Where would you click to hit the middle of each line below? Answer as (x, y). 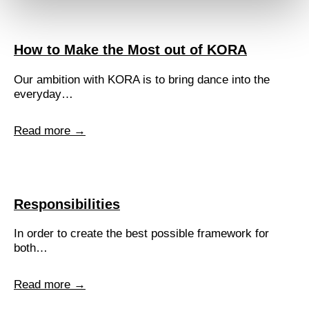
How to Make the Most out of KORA (130, 50)
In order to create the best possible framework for (141, 234)
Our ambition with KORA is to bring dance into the (142, 80)
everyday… (43, 94)
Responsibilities (67, 204)
